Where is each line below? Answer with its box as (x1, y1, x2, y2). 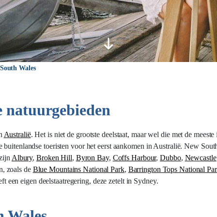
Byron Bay (76, 154, 109, 162)
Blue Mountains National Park (32, 165, 124, 173)
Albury (11, 154, 33, 162)
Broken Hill (36, 154, 72, 162)
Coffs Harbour (112, 154, 156, 162)
